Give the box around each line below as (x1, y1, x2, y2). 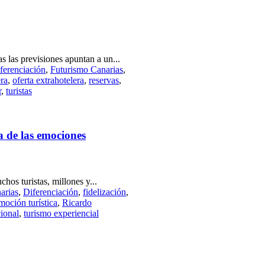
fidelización (83, 187, 126, 198)
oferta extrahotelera (12, 75, 84, 85)
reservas (89, 75, 119, 85)
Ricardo (62, 198, 92, 208)
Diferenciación (23, 187, 78, 198)
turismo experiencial (24, 208, 99, 219)
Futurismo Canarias (50, 64, 123, 75)
